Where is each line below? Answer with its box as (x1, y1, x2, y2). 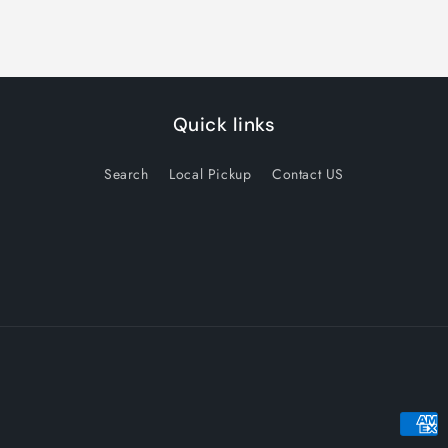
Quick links (172, 111, 276, 137)
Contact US (272, 163, 345, 184)
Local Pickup (169, 163, 252, 184)
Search (103, 163, 149, 184)
